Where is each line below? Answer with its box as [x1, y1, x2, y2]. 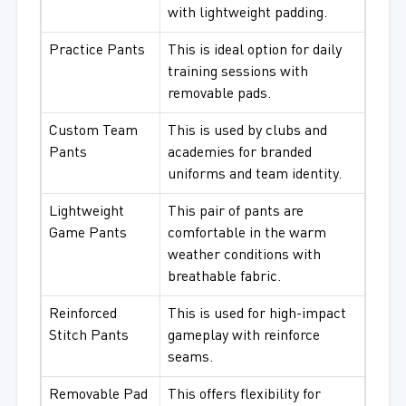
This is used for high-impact [167, 307, 346, 323]
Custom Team [48, 124, 138, 140]
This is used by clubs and [167, 124, 327, 140]
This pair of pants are [167, 205, 304, 220]
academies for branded [167, 146, 312, 161]
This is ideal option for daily [167, 43, 342, 59]
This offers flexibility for [167, 388, 321, 403]
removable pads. [167, 87, 271, 102]
